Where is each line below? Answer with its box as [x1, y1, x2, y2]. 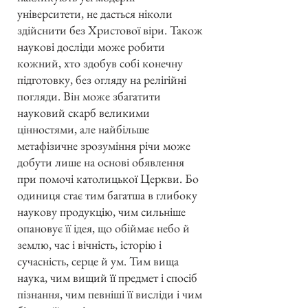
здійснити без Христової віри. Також [17, 21, 203, 38]
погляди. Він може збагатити [17, 87, 161, 104]
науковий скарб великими [17, 104, 150, 120]
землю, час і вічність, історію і [17, 236, 162, 252]
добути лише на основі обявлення [17, 153, 184, 170]
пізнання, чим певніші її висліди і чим [17, 285, 202, 302]
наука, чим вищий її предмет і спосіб [17, 269, 197, 285]
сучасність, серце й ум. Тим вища [17, 252, 179, 269]
